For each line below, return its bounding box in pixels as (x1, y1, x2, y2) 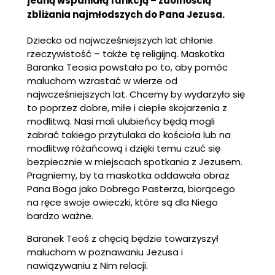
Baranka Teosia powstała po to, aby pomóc (27, 61, 228, 74)
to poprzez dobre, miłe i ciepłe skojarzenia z (27, 101, 227, 115)
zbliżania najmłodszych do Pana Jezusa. (27, 8, 225, 21)
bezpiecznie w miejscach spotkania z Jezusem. (27, 155, 242, 169)
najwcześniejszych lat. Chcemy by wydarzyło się (27, 88, 245, 101)
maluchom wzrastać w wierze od (27, 74, 177, 88)
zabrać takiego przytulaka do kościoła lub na (27, 128, 231, 142)
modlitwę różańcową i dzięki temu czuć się (27, 142, 220, 155)
